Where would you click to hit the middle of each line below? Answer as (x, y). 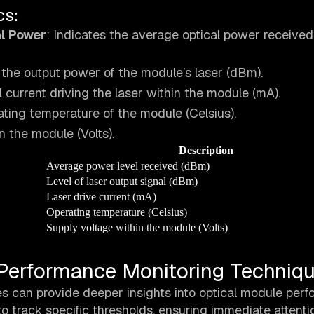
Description (206, 151)
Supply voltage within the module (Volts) (137, 228)
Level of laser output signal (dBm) (122, 182)
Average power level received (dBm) (128, 166)
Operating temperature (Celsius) (117, 212)
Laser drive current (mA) (101, 197)
